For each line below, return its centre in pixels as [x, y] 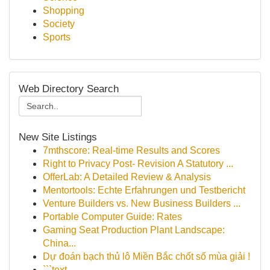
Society [59, 24]
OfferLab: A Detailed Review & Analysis [127, 177]
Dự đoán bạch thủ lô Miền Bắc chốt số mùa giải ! [146, 256]
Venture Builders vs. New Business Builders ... [142, 203]
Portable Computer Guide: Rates [112, 217]
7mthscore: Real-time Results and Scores [131, 150]
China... [59, 243]
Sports [57, 37]
